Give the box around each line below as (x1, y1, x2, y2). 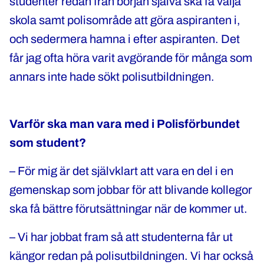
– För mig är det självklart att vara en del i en (9, 164, 233, 177)
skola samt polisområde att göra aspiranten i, (9, 14, 240, 27)
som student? (9, 136, 86, 149)
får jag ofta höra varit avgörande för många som (9, 51, 252, 64)
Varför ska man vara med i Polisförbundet (9, 117, 240, 130)
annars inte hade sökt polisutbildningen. (9, 70, 217, 83)
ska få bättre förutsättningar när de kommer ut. (9, 202, 247, 215)
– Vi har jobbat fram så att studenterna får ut (9, 230, 233, 243)
